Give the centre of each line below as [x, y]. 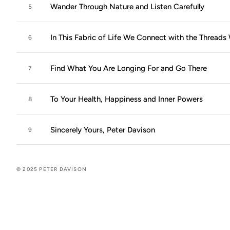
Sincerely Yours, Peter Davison [103, 130]
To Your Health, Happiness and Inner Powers [127, 99]
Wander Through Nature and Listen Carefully [127, 7]
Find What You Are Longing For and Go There [129, 68]
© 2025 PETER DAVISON [52, 169]
